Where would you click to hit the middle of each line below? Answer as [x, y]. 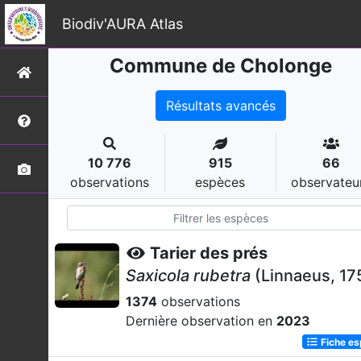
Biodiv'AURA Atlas [122, 23]
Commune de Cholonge [220, 66]
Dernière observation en [201, 321]
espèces [220, 182]
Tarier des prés [209, 253]
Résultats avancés [220, 106]
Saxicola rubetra [188, 276]
